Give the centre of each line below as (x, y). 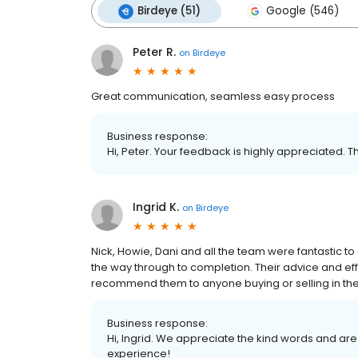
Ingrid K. (156, 207)
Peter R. (154, 52)
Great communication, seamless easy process (213, 96)
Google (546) (302, 11)
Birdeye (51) (169, 11)
